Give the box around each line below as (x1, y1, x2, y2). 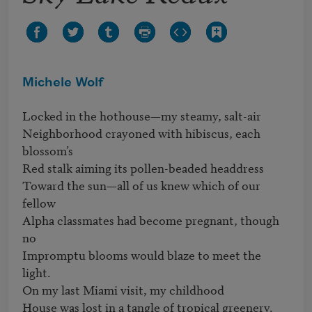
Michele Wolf (22, 76, 103, 91)
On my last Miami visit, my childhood (22, 281, 224, 299)
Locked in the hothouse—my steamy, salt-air (22, 107, 261, 125)
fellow (22, 194, 56, 212)
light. (22, 263, 51, 281)
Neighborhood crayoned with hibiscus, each (22, 124, 260, 142)
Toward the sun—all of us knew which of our (22, 176, 260, 194)
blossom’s (22, 141, 73, 159)
